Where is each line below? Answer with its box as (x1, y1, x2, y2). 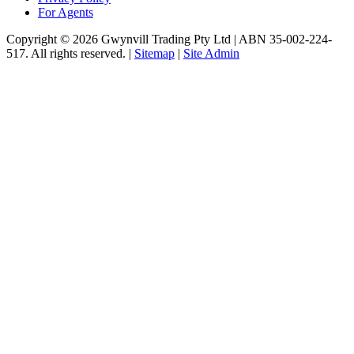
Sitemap (134, 46, 175, 60)
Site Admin (183, 46, 239, 60)
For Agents (38, 5, 93, 19)
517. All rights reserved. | (6, 46, 134, 60)
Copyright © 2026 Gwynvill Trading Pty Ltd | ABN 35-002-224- (6, 32, 332, 46)
